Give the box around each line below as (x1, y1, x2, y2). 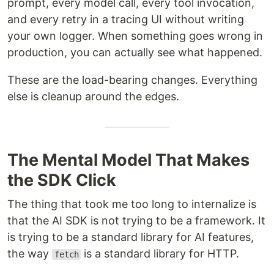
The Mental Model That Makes (7, 150, 250, 170)
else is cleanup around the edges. (7, 90, 179, 103)
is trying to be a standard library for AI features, (7, 231, 254, 243)
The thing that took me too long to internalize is (7, 198, 256, 210)
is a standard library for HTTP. (81, 247, 240, 260)
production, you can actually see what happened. (7, 46, 262, 59)
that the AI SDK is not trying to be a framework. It (7, 214, 265, 227)
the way (7, 247, 52, 260)
